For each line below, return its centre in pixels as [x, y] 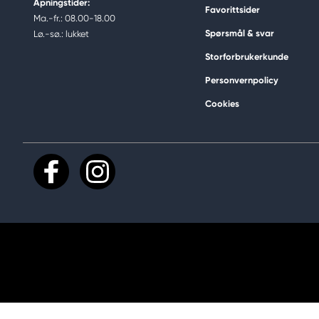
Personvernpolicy [242, 80]
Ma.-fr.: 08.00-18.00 [74, 19]
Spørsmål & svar [240, 33]
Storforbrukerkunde [247, 57]
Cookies [222, 104]
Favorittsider [232, 10]
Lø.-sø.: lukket [61, 34]
